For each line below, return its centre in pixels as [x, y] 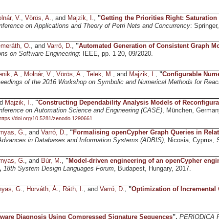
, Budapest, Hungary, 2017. [152, 168]
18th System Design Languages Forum [58, 168]
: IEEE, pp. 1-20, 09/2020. [116, 54]
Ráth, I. [73, 189]
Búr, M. [51, 161]
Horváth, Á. [42, 189]
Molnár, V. [38, 75]
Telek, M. [99, 75]
